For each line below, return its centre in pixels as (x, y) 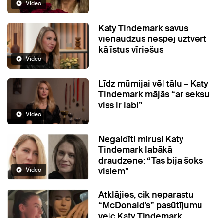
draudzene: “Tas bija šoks (151, 161)
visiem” (114, 172)
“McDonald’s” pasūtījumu (151, 206)
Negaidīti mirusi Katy (141, 139)
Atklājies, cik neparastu (146, 195)
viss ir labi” (121, 105)
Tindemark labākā (136, 150)
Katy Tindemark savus (144, 28)
